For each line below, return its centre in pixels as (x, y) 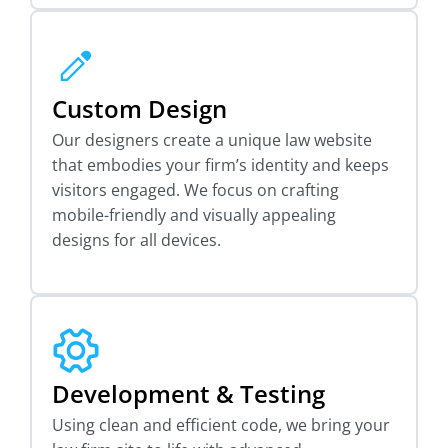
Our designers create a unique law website (212, 140)
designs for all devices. (136, 240)
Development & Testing (188, 393)
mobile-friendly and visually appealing (194, 215)
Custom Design (139, 108)
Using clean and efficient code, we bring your (221, 425)
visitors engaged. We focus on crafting (195, 190)
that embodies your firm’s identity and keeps (220, 165)
